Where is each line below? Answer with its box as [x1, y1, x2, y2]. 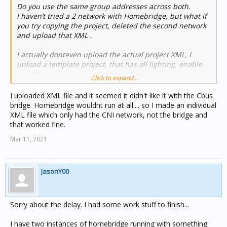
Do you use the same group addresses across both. [17, 2, 191, 11]
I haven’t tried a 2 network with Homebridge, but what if [17, 11, 207, 21]
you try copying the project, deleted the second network [17, 21, 206, 30]
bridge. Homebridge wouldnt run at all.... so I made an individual [10, 100, 216, 110]
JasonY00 [41, 167, 69, 176]
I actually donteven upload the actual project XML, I [17, 50, 191, 59]
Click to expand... [90, 73, 138, 82]
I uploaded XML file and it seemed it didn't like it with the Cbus [10, 91, 213, 100]
